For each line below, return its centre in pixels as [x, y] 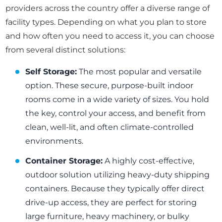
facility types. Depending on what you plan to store [106, 22]
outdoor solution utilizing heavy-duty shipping [118, 175]
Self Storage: [51, 72]
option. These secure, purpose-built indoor [110, 86]
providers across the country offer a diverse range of [108, 8]
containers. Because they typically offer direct [115, 189]
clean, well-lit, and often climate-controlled [110, 127]
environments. [55, 141]
